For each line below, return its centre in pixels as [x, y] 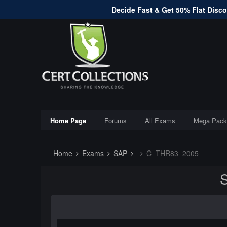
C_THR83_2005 [171, 153]
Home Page [68, 120]
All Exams [160, 120]
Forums [115, 120]
